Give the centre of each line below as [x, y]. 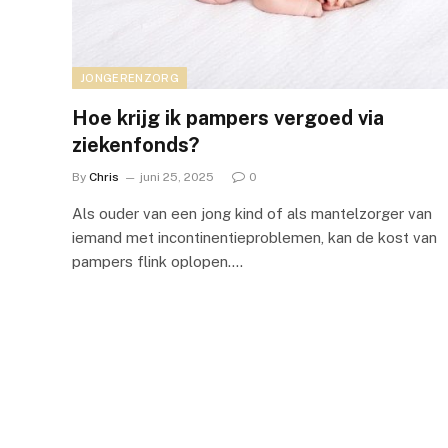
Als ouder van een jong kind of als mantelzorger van [252, 213]
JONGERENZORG [129, 77]
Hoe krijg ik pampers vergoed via [228, 117]
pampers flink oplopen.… [157, 261]
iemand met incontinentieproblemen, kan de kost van [254, 237]
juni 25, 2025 [177, 176]
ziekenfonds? [135, 144]
